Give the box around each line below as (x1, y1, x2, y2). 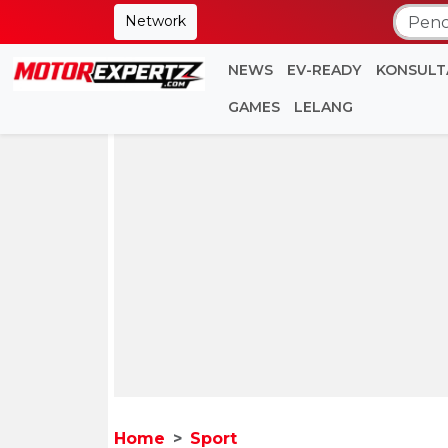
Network (125, 12, 186, 30)
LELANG (294, 98, 354, 116)
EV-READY (287, 61, 362, 79)
